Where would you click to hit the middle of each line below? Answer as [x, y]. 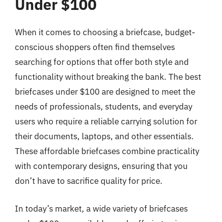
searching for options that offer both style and [102, 62]
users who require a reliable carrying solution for [106, 121]
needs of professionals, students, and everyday [104, 107]
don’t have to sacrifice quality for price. [89, 181]
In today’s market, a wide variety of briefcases [101, 208]
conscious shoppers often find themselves [95, 47]
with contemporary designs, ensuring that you [101, 166]
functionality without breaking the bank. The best [108, 77]
